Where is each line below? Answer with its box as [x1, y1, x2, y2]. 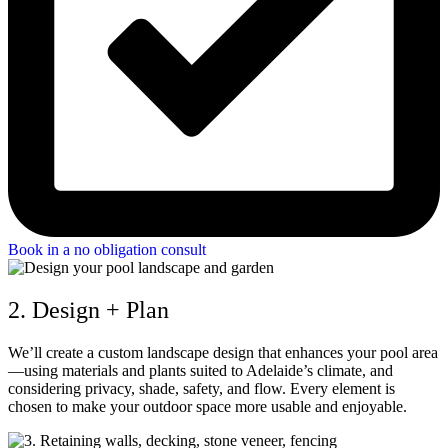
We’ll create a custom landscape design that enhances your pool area [8, 343, 438, 361]
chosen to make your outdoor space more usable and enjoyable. [8, 397, 407, 415]
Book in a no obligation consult [8, 241, 206, 259]
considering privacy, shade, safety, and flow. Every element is [8, 379, 395, 397]
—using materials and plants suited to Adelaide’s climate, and [8, 361, 393, 379]
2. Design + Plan [8, 297, 169, 323]
